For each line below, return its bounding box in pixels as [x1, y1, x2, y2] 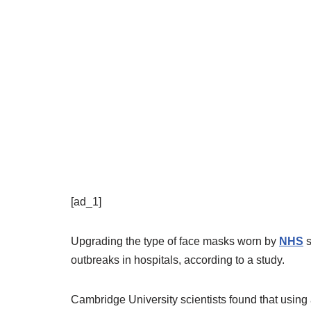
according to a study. [184, 254, 287, 266]
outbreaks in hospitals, [71, 254, 184, 266]
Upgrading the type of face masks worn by [71, 235, 279, 247]
